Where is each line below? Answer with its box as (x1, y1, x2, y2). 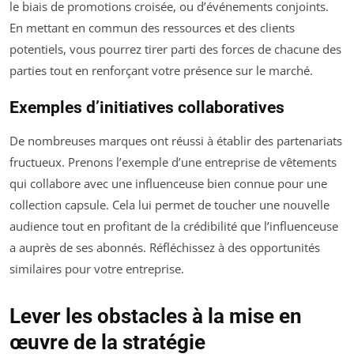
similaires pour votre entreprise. (9, 260, 184, 277)
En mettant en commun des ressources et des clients (9, 19, 295, 36)
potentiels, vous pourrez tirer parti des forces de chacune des (9, 40, 341, 57)
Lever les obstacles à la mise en (9, 303, 302, 328)
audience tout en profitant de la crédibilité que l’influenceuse (9, 217, 338, 234)
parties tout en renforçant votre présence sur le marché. (9, 62, 313, 78)
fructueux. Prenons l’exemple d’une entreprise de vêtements (9, 153, 337, 170)
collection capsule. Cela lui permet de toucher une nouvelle (9, 196, 330, 213)
